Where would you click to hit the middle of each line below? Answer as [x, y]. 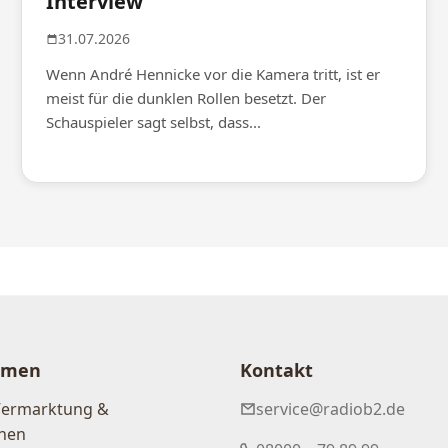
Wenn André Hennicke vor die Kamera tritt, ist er [213, 74]
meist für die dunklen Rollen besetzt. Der [186, 98]
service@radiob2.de [330, 409]
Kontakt [276, 370]
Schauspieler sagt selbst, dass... [154, 122]
